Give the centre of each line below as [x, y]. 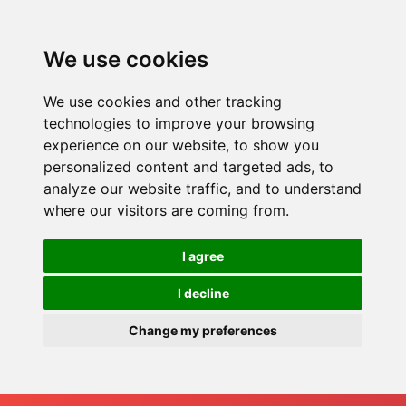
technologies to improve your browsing [179, 123]
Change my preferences [203, 330]
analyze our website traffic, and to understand [203, 188]
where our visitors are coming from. [166, 210]
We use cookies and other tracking [163, 101]
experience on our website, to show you [181, 145]
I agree [203, 256]
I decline [203, 293]
